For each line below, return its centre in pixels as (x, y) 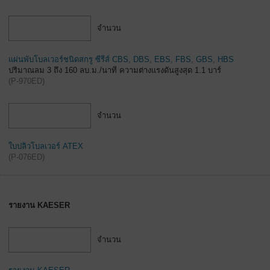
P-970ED (27, 81)
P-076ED (27, 157)
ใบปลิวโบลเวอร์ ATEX (46, 146)
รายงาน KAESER (39, 205)
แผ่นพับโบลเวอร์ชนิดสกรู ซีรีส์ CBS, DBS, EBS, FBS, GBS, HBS (121, 59)
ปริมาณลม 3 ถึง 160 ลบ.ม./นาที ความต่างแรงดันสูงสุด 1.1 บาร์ (115, 70)
